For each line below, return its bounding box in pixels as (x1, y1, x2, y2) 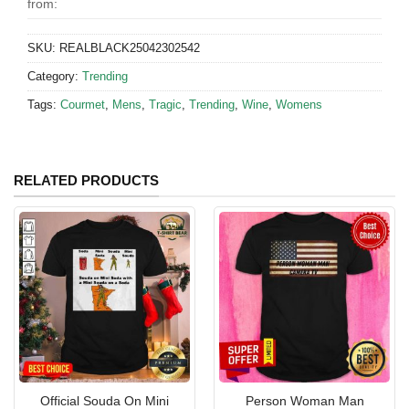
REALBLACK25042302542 (59, 40, 200, 55)
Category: (27, 68, 82, 83)
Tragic (149, 97, 182, 111)
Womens (276, 97, 322, 111)
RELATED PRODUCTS (14, 172, 159, 188)
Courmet (60, 97, 105, 111)
